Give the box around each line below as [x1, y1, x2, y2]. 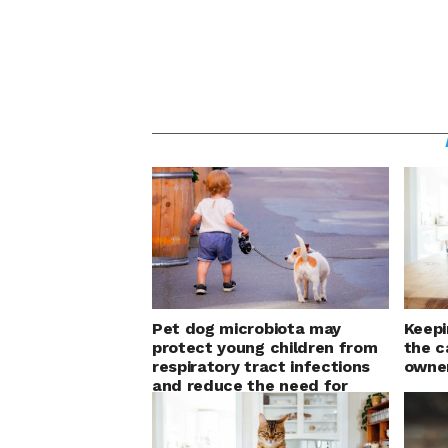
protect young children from [152, 338, 378, 358]
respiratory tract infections [152, 357, 371, 377]
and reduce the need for [152, 376, 348, 396]
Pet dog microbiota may [152, 319, 341, 339]
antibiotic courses [152, 395, 295, 415]
